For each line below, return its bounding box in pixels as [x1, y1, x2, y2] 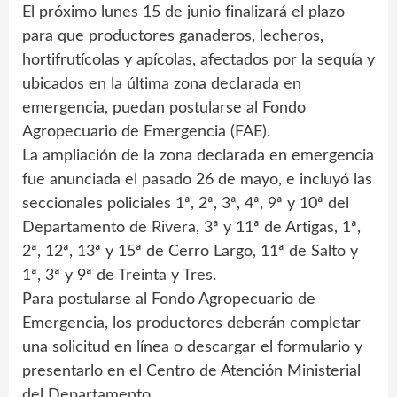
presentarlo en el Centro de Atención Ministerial [22, 363, 361, 380]
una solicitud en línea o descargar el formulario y [22, 339, 362, 356]
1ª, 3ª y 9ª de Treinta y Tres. [22, 268, 216, 284]
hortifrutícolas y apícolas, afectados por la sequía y [22, 52, 375, 69]
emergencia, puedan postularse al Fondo [22, 100, 306, 117]
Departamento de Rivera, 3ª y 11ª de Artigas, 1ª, [22, 220, 361, 237]
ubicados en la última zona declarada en [22, 76, 301, 93]
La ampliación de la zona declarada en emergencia [22, 148, 374, 165]
